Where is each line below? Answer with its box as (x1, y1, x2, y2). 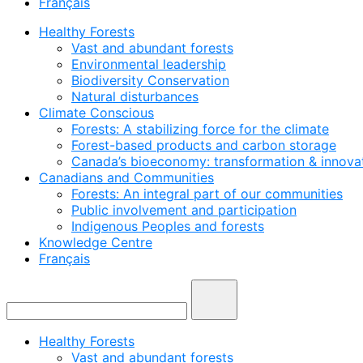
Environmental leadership (71, 56, 226, 72)
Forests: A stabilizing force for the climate (71, 121, 329, 137)
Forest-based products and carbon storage (71, 137, 336, 153)
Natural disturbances (71, 88, 199, 105)
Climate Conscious (39, 105, 154, 121)
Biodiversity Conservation (71, 72, 229, 88)
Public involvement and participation (71, 202, 297, 218)
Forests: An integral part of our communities (71, 186, 343, 202)
